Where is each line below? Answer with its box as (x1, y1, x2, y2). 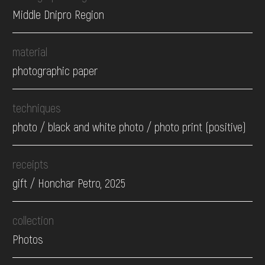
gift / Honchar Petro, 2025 (12, 176, 126, 190)
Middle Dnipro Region (12, 7, 105, 22)
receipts (12, 157, 49, 172)
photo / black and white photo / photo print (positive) (12, 119, 247, 134)
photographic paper (12, 63, 98, 78)
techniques (12, 101, 62, 115)
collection (12, 213, 54, 228)
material (12, 44, 48, 59)
